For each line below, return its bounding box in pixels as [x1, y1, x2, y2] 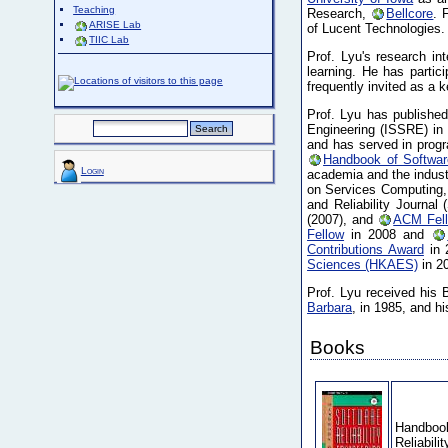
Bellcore [386, 6, 434, 22]
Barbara [307, 299, 353, 315]
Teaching [73, 4, 116, 16]
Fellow [307, 226, 345, 242]
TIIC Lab [89, 34, 130, 46]
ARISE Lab [89, 19, 142, 31]
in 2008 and [344, 226, 432, 242]
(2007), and [307, 211, 378, 227]
